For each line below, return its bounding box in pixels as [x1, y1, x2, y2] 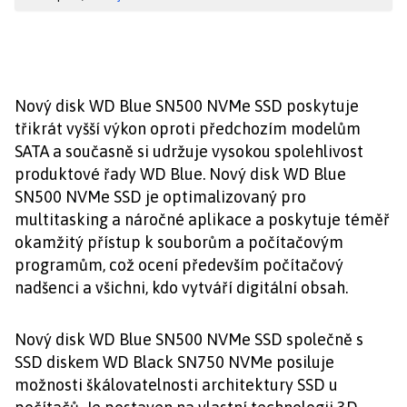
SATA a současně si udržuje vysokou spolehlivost [15, 142, 363, 161]
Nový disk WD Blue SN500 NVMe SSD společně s [15, 330, 363, 349]
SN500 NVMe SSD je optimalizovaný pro [15, 187, 306, 206]
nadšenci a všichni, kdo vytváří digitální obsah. [15, 278, 348, 297]
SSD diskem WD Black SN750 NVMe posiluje [15, 352, 334, 372]
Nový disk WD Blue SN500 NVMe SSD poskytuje [15, 96, 359, 115]
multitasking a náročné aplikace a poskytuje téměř [15, 210, 390, 229]
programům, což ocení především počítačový [15, 255, 343, 274]
